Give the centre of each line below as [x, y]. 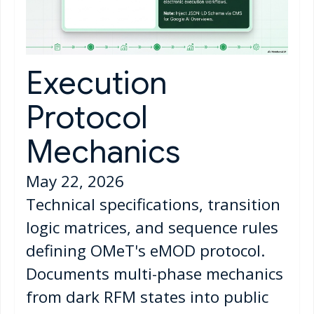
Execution [96, 83]
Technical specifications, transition [153, 204]
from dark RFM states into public [147, 296]
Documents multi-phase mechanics [155, 273]
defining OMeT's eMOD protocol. [145, 250]
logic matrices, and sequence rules [152, 227]
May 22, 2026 [75, 181]
